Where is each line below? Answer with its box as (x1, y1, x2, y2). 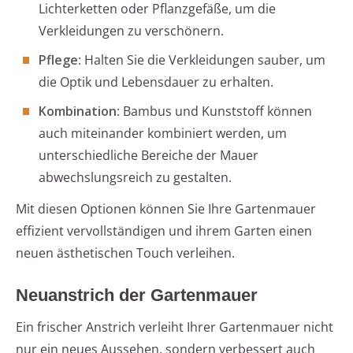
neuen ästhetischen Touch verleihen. (16, 244, 235, 262)
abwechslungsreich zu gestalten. (39, 169, 232, 187)
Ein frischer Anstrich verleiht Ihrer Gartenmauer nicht (16, 318, 333, 336)
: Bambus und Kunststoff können (117, 102, 312, 121)
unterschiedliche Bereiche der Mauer (39, 147, 258, 165)
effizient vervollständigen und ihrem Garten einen (16, 222, 312, 240)
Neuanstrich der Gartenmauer (16, 285, 258, 306)
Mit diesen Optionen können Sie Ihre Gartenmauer (16, 200, 316, 218)
